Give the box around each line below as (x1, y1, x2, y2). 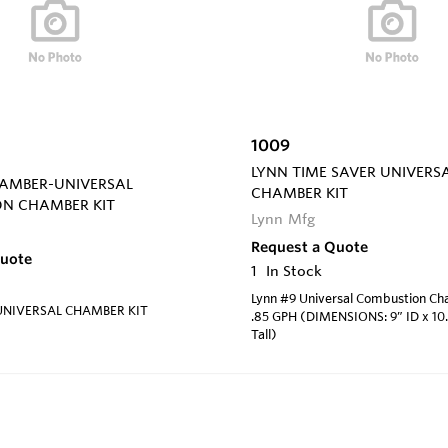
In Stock (266, 261, 322, 280)
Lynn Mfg (251, 209, 316, 228)
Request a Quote (251, 237, 368, 256)
